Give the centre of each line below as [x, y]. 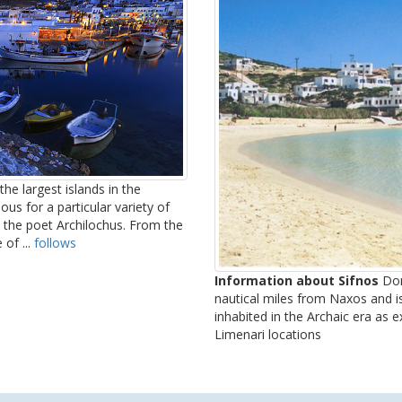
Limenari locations [268, 335]
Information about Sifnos [297, 281]
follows [55, 242]
